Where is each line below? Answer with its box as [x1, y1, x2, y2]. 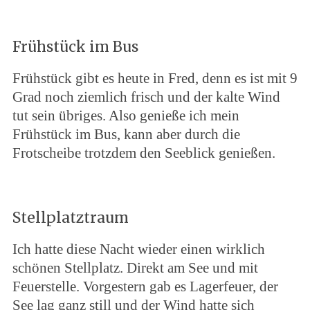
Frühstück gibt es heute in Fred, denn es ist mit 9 [12, 70, 298, 86]
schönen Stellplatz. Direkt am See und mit [12, 259, 258, 276]
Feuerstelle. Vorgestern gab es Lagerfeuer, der [12, 278, 278, 295]
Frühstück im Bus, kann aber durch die [12, 126, 240, 143]
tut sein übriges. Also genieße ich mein [12, 107, 239, 124]
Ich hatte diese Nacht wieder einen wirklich [12, 241, 265, 257]
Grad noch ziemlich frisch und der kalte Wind [12, 89, 280, 105]
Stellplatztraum [12, 208, 129, 227]
